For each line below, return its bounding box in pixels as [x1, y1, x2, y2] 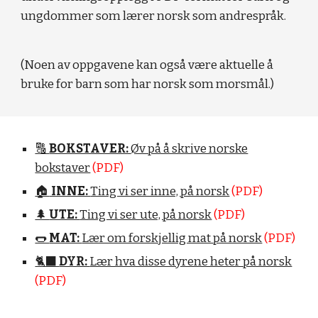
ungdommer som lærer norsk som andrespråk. [21, 9, 287, 24]
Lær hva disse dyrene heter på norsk [89, 254, 292, 269]
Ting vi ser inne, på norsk [90, 184, 230, 199]
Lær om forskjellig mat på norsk [82, 231, 263, 246]
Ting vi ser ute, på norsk [79, 207, 212, 222]
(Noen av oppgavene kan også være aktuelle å [21, 57, 274, 73]
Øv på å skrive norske [131, 141, 248, 156]
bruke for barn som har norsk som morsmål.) [21, 77, 275, 92]
